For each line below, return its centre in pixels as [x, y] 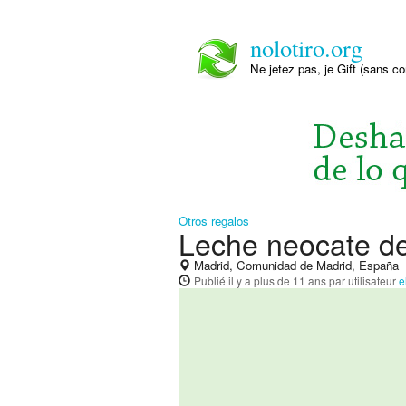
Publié [211, 280]
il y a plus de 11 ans [277, 280]
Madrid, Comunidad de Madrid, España [295, 265]
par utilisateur [362, 280]
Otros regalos [214, 221]
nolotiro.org [306, 48]
